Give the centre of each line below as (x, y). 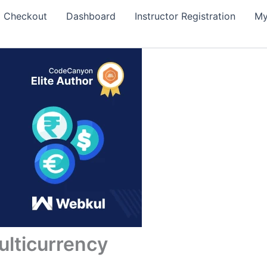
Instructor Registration (185, 16)
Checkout (25, 16)
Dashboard (91, 16)
